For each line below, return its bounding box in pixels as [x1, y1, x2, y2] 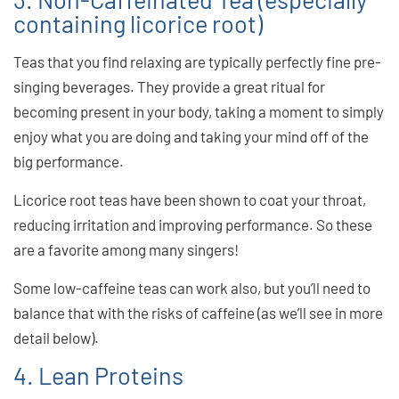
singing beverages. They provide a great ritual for [13, 77, 325, 95]
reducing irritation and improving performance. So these [13, 215, 372, 233]
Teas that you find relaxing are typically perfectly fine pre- [13, 52, 381, 70]
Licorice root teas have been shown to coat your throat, [13, 190, 366, 208]
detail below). [13, 328, 99, 346]
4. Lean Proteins [13, 360, 183, 389]
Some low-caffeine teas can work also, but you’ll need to [13, 278, 370, 297]
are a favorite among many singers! [13, 240, 239, 258]
